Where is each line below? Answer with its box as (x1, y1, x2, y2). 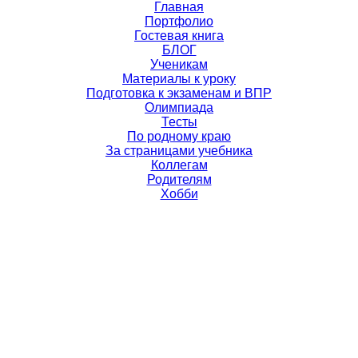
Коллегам (150, 158, 208, 172)
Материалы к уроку (122, 72, 236, 86)
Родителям (146, 173, 212, 186)
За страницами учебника (105, 144, 253, 157)
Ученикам (150, 58, 208, 71)
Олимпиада (145, 101, 213, 114)
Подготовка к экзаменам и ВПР (86, 86, 272, 100)
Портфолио (145, 14, 213, 28)
